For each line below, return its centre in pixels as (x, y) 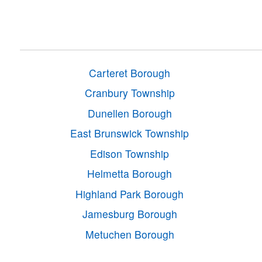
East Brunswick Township (130, 133)
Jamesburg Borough (130, 214)
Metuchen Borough (130, 234)
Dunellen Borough (130, 113)
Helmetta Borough (130, 174)
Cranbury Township (130, 93)
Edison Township (130, 153)
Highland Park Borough (130, 194)
